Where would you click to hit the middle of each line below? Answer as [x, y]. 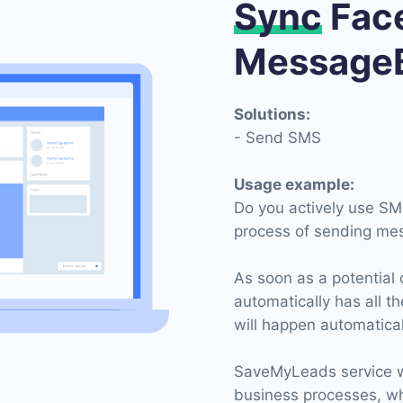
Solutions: [272, 114]
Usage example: [294, 184]
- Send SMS [278, 138]
